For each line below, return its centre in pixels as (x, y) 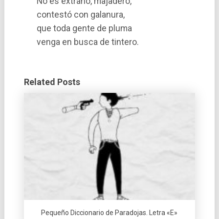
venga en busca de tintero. (88, 42)
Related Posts (52, 82)
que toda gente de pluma (85, 28)
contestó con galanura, (81, 14)
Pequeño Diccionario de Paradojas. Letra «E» (109, 212)
